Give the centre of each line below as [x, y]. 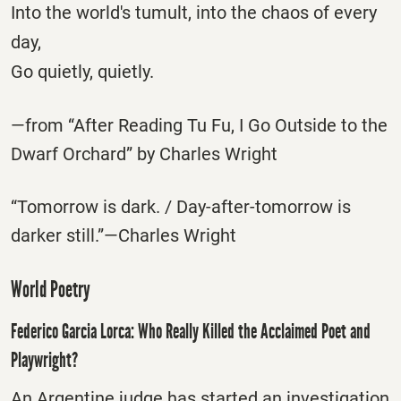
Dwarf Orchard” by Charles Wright [144, 154]
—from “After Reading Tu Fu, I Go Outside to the [199, 125]
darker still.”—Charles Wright [124, 235]
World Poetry [51, 290]
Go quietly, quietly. [82, 71]
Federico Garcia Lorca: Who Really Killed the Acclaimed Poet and [191, 331]
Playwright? [44, 359]
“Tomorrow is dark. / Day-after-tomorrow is [181, 206]
